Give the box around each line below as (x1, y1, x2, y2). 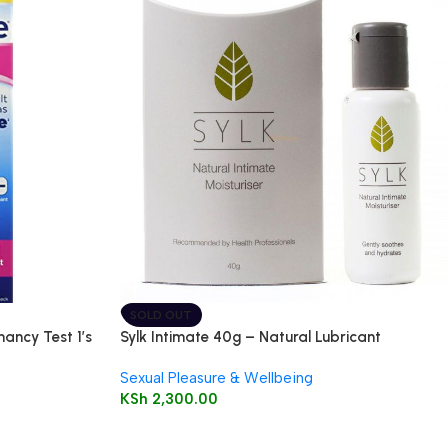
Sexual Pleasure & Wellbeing (119, 368, 313, 387)
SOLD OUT (129, 307, 192, 322)
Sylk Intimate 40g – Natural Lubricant (119, 327, 381, 346)
